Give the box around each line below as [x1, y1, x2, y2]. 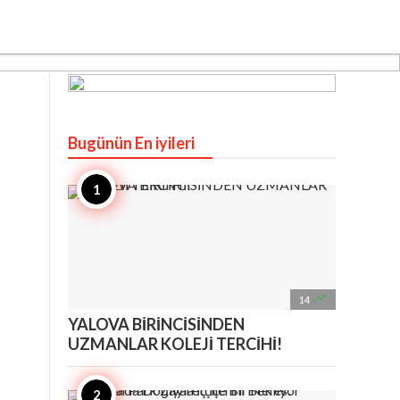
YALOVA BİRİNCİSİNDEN [68, 314, 245, 334]
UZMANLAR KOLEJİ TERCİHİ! [68, 334, 282, 354]
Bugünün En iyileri [68, 133, 195, 153]
